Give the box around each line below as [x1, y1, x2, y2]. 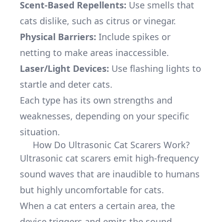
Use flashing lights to [109, 62, 201, 74]
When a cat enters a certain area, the [20, 200, 175, 212]
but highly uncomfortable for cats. [20, 184, 164, 196]
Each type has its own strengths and [20, 94, 172, 106]
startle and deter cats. [20, 78, 112, 90]
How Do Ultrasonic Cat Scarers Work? [32, 139, 190, 151]
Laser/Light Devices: [20, 62, 109, 74]
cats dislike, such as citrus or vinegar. [20, 15, 176, 27]
